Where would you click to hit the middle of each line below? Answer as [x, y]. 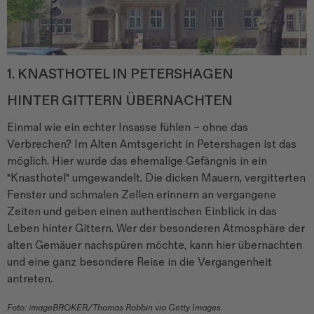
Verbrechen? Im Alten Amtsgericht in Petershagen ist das [152, 144]
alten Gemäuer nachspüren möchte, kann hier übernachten [155, 245]
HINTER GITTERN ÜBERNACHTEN [120, 101]
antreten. [30, 279]
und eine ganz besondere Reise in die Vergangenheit [139, 262]
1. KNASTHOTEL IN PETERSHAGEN [120, 74]
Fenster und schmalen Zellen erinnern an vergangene [142, 195]
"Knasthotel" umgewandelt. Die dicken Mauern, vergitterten [156, 178]
